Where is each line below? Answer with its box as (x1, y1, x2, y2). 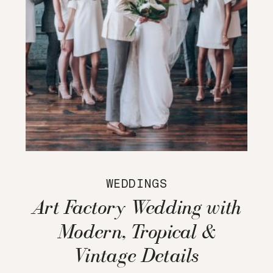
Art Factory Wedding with (31, 196, 242, 219)
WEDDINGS (105, 176, 168, 191)
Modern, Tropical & (57, 220, 216, 243)
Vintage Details (74, 244, 199, 266)
